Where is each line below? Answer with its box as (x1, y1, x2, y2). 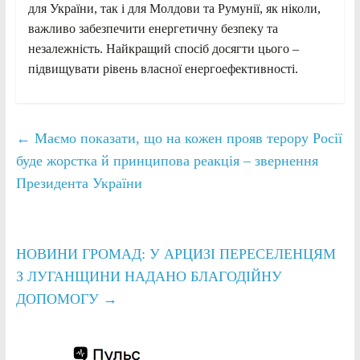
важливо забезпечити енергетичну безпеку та (27, 21, 278, 35)
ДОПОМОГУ (15, 290, 103, 307)
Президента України (15, 174, 142, 191)
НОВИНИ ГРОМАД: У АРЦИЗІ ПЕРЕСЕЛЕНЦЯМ (15, 245, 336, 262)
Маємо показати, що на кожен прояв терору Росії (30, 129, 342, 146)
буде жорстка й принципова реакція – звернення (15, 152, 318, 169)
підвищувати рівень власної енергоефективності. (27, 61, 298, 76)
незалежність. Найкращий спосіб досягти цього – (27, 41, 299, 55)
